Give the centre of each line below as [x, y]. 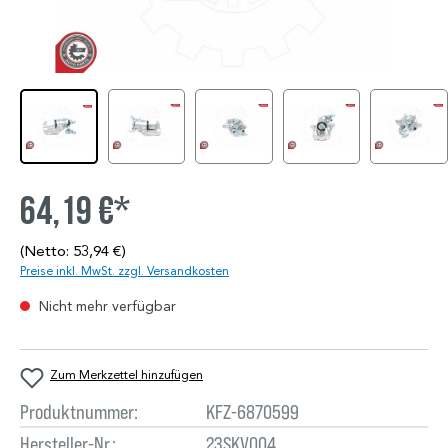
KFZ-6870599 [252, 411]
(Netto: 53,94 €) [73, 251]
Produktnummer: [79, 411]
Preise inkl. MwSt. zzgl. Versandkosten [124, 271]
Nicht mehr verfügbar [105, 307]
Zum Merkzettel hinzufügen [126, 375]
